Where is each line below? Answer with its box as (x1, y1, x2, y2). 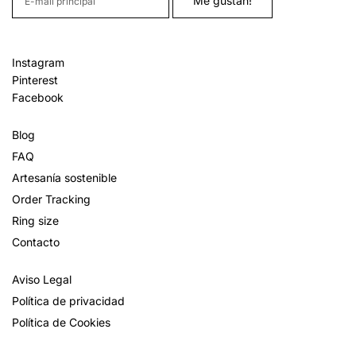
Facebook (12, 91, 64, 104)
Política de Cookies (12, 315, 110, 329)
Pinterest (12, 73, 58, 87)
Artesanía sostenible (12, 171, 117, 184)
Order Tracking (12, 192, 91, 206)
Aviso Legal (12, 273, 72, 286)
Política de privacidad (12, 294, 125, 308)
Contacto (12, 235, 60, 249)
